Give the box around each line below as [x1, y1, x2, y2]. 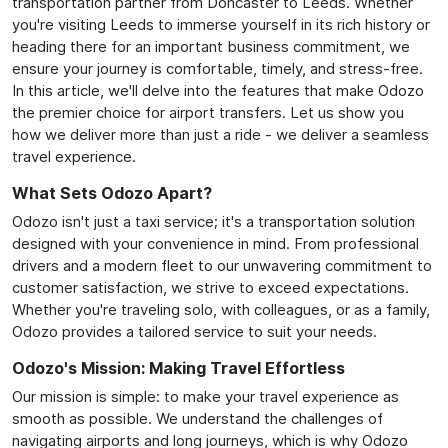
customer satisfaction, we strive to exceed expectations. [12, 277, 409, 297]
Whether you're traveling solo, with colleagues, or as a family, [12, 299, 430, 319]
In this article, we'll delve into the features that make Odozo [12, 80, 424, 100]
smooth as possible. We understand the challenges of [12, 408, 383, 428]
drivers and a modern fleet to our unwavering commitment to [12, 255, 432, 275]
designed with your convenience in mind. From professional [12, 233, 419, 253]
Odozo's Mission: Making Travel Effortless [12, 357, 345, 378]
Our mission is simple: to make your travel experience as [12, 386, 399, 406]
